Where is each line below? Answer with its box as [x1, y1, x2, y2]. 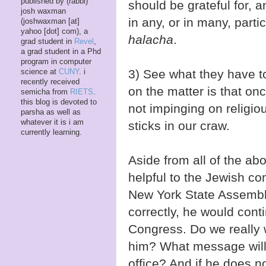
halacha [128, 33, 173, 47]
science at [21, 68, 59, 77]
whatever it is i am [21, 118, 84, 127]
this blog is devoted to [21, 98, 97, 107]
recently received [21, 78, 80, 87]
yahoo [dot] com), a [21, 27, 88, 36]
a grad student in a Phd [21, 47, 101, 56]
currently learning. [21, 128, 82, 137]
